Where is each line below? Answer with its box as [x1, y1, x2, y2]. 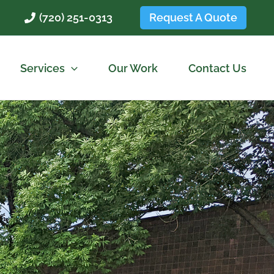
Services [20, 61, 65, 75]
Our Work [108, 61, 158, 75]
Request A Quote [149, 11, 237, 24]
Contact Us [188, 61, 246, 75]
